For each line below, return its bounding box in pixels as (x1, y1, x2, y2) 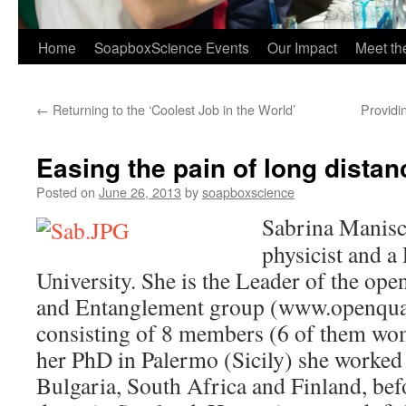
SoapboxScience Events (94, 37, 249, 57)
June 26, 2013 (99, 182, 181, 201)
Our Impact (267, 37, 337, 57)
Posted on (36, 182, 95, 201)
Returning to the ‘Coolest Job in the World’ (49, 100, 295, 119)
